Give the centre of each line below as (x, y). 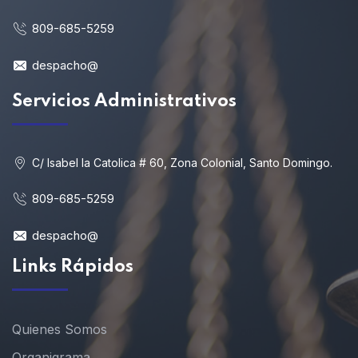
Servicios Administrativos (124, 101)
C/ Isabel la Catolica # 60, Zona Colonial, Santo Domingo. (182, 162)
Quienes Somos (60, 329)
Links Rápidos (73, 267)
